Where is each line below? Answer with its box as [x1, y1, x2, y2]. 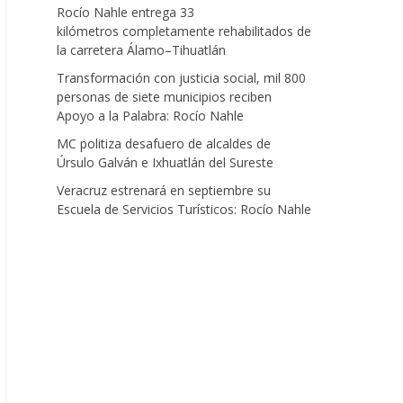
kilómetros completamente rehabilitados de [57, 22, 311, 40]
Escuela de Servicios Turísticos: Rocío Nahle [57, 201, 311, 218]
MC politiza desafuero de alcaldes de [57, 135, 271, 152]
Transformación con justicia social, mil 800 [57, 69, 306, 86]
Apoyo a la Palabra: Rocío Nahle [57, 107, 244, 124]
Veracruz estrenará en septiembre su [57, 182, 271, 199]
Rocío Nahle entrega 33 [57, 4, 194, 21]
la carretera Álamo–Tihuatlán [57, 41, 229, 58]
